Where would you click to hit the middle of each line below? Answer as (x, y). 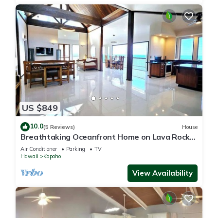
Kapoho (52, 156)
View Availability (163, 173)
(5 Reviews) (59, 127)
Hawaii (29, 156)
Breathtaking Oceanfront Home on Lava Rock (105, 137)
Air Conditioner (39, 149)
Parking (76, 149)
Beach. (33, 146)
